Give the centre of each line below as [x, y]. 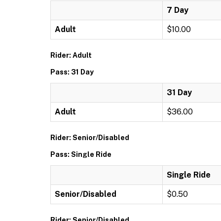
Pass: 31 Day [72, 72]
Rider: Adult [71, 55]
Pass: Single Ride [81, 154]
